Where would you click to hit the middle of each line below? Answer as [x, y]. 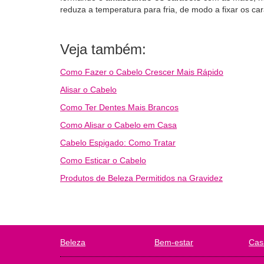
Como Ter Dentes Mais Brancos [119, 107]
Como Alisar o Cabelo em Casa [118, 125]
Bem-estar [174, 242]
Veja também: [103, 49]
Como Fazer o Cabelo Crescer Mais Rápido [142, 72]
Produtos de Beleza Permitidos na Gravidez [141, 178]
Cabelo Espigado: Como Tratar [118, 143]
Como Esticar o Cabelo [103, 160]
